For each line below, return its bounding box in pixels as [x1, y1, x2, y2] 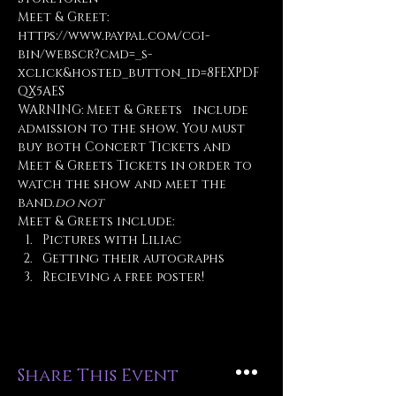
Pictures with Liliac [42, 232, 181, 248]
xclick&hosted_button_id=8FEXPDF [18, 65, 259, 81]
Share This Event [18, 364, 179, 387]
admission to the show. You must [18, 120, 248, 137]
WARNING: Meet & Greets [18, 102, 186, 118]
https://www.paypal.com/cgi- [18, 27, 209, 44]
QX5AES [18, 83, 65, 100]
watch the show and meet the [18, 176, 230, 193]
